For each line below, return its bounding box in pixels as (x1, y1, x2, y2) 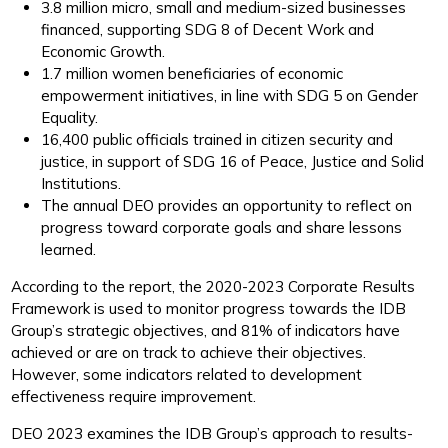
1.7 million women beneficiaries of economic (41, 63, 344, 83)
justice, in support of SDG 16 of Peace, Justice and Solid (41, 151, 425, 171)
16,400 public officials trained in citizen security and (41, 129, 394, 149)
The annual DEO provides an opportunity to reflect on (41, 195, 413, 215)
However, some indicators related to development (11, 364, 363, 384)
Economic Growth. (41, 41, 166, 61)
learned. (41, 239, 97, 259)
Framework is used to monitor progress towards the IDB (11, 298, 407, 318)
